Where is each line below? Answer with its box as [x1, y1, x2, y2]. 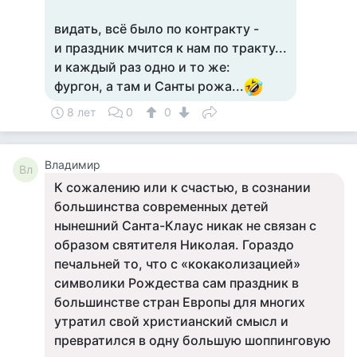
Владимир [45, 158, 100, 171]
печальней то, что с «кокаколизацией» [54, 256, 300, 272]
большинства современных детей [54, 198, 269, 214]
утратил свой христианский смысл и [54, 313, 288, 329]
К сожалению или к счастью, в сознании [54, 179, 311, 195]
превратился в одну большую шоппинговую [54, 332, 331, 348]
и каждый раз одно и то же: [54, 59, 230, 75]
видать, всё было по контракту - [54, 21, 259, 37]
